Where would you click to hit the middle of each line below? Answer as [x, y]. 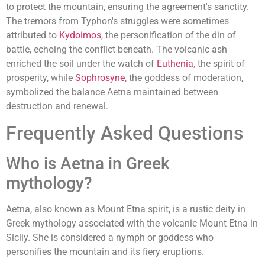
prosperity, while [41, 77]
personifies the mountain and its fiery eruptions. [105, 251]
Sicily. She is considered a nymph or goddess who [110, 237]
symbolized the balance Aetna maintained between [112, 92]
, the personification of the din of [169, 35]
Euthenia [175, 63]
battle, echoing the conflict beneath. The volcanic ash [117, 49]
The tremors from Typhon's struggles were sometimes [117, 21]
